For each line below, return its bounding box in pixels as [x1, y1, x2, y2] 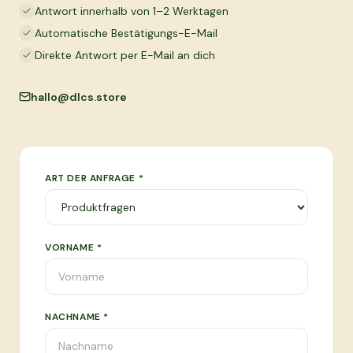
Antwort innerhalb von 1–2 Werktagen [35, 4, 229, 18]
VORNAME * [45, 241, 102, 254]
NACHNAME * [45, 310, 109, 323]
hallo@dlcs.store [31, 89, 127, 104]
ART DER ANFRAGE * [45, 172, 144, 184]
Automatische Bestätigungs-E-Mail [35, 26, 217, 40]
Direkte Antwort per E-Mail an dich [35, 48, 215, 62]
